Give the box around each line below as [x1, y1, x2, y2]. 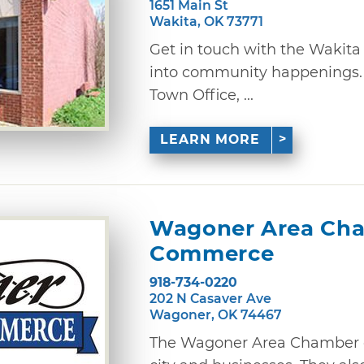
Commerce [149, 240, 275, 267]
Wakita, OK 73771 [149, 13, 263, 29]
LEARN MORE [160, 132, 261, 148]
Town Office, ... [149, 85, 253, 104]
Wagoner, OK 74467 [149, 306, 282, 323]
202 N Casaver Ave [149, 290, 271, 306]
